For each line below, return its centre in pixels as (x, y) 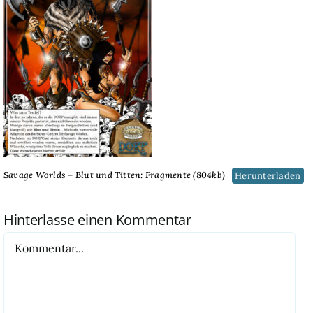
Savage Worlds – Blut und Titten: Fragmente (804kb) (114, 175)
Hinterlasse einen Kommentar (97, 220)
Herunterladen (268, 175)
